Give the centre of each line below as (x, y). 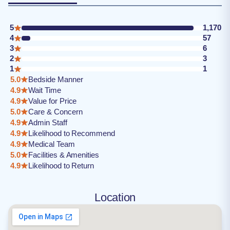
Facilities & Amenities (64, 155)
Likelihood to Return (61, 166)
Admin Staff (48, 122)
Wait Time (45, 90)
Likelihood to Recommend (72, 133)
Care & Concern (55, 112)
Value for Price (53, 101)
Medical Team (52, 144)
